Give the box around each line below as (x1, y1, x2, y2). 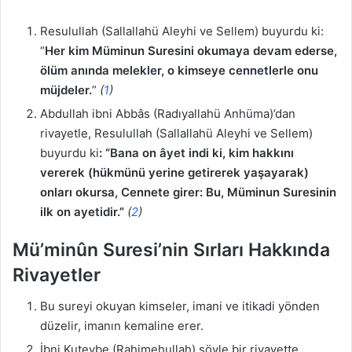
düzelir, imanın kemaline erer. (40, 318, 203, 334)
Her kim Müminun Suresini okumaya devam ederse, (45, 42, 337, 58)
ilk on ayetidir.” (40, 203, 124, 219)
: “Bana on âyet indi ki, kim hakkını (99, 145, 294, 160)
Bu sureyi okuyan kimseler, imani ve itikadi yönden (40, 299, 320, 314)
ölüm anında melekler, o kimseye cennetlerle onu (40, 62, 318, 78)
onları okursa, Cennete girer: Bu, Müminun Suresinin (40, 184, 336, 200)
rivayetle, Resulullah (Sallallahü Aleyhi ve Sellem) (40, 125, 313, 141)
